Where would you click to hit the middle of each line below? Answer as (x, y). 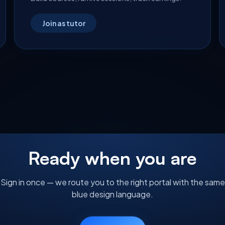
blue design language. (113, 194)
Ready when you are (113, 158)
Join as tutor (64, 23)
